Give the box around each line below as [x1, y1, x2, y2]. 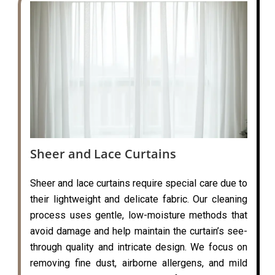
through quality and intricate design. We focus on [30, 241, 247, 253]
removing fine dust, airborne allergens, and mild [30, 257, 247, 269]
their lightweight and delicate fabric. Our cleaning [30, 193, 247, 205]
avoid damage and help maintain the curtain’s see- [30, 225, 247, 237]
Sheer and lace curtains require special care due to [30, 177, 247, 189]
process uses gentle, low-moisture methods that [30, 209, 247, 221]
